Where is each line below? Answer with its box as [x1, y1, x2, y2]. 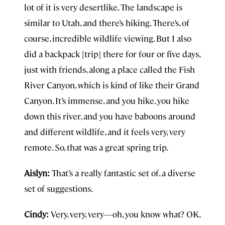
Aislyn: [24, 167, 50, 178]
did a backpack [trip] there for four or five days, [24, 48, 200, 59]
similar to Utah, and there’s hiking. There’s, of [24, 17, 189, 28]
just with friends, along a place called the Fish [24, 64, 195, 75]
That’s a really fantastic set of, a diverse [50, 167, 195, 178]
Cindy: [24, 208, 49, 219]
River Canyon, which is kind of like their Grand [24, 79, 199, 90]
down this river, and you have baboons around [24, 110, 195, 122]
